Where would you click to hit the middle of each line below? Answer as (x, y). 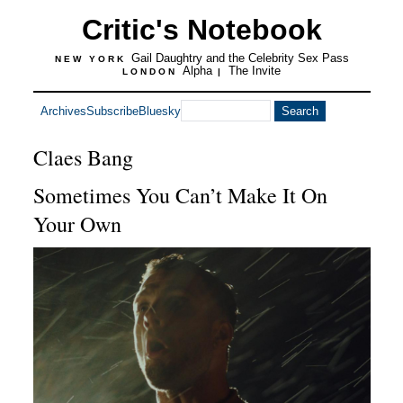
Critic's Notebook (201, 30)
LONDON (152, 72)
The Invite (255, 71)
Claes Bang (83, 157)
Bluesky (159, 111)
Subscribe (112, 111)
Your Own (77, 224)
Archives (63, 111)
